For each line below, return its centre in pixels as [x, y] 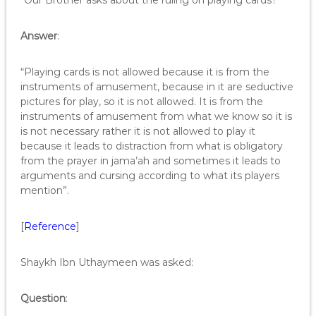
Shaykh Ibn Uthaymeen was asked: [107, 262]
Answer [38, 36]
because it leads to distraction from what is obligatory [151, 146]
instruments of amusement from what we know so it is [156, 116]
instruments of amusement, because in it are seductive [157, 87]
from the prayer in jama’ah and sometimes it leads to [150, 161]
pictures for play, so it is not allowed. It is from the [141, 102]
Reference [50, 226]
